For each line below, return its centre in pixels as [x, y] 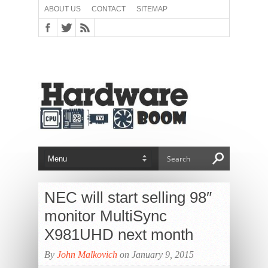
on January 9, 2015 [156, 255]
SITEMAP [152, 9]
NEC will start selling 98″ [128, 197]
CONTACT [109, 9]
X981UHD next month [119, 234]
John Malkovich [87, 255]
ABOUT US [63, 9]
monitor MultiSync [106, 216]
